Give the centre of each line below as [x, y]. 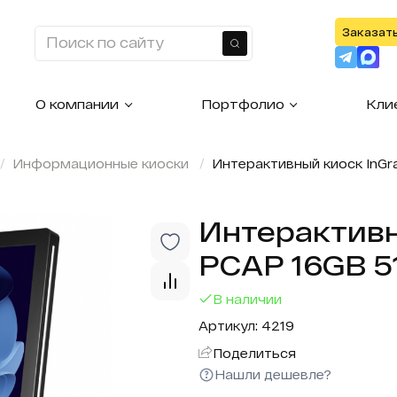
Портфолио [242, 104]
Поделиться [254, 353]
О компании [78, 104]
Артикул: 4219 [246, 326]
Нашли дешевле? [273, 374]
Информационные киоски [101, 163]
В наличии [247, 299]
